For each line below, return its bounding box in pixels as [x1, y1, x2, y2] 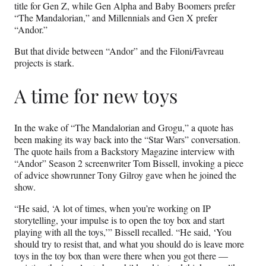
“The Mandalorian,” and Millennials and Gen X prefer [14, 11, 217, 24]
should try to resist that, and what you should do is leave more [14, 237, 244, 251]
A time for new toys [14, 82, 178, 108]
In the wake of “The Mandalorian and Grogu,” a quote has [14, 121, 233, 134]
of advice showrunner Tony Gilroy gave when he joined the [14, 169, 236, 182]
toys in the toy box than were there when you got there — [14, 249, 228, 262]
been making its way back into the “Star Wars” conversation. [14, 133, 240, 146]
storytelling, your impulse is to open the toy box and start [14, 214, 224, 227]
